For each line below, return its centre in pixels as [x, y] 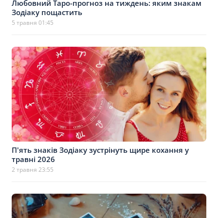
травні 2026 [33, 159]
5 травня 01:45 [33, 23]
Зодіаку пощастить [47, 12]
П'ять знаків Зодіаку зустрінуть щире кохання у [100, 150]
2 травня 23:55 [33, 170]
